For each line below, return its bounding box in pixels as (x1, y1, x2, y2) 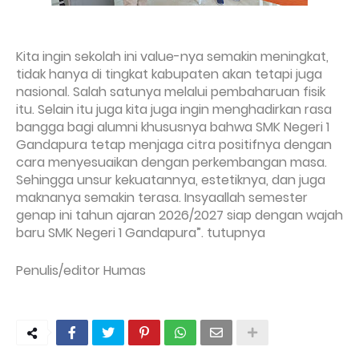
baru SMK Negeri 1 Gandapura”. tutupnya (16, 224, 265, 242)
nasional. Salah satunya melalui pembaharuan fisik (16, 83, 325, 101)
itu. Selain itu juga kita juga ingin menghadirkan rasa (16, 100, 332, 119)
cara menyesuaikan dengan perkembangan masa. (16, 153, 327, 171)
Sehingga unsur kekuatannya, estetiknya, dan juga (16, 171, 325, 189)
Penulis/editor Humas (16, 261, 149, 280)
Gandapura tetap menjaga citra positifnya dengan (16, 135, 332, 154)
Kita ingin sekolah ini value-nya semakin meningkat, (16, 47, 329, 66)
